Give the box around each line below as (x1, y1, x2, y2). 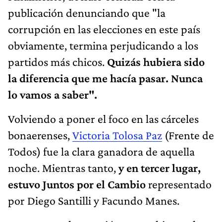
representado (146, 177, 212, 191)
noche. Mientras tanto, (8, 161, 118, 174)
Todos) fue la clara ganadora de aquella (8, 144, 195, 158)
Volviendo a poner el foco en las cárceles (8, 111, 199, 125)
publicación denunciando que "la (8, 5, 166, 19)
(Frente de (162, 128, 214, 142)
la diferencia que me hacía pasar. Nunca (8, 71, 203, 85)
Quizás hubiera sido (105, 55, 205, 68)
